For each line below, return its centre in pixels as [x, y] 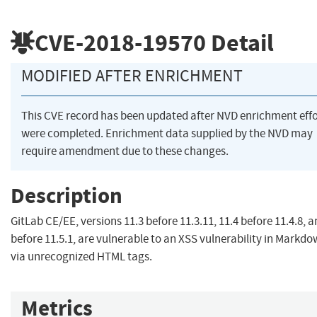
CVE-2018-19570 [120, 42]
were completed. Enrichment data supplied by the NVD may [167, 134]
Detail [240, 42]
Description [67, 195]
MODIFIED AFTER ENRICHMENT [132, 76]
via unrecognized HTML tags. [81, 257]
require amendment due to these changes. [125, 151]
